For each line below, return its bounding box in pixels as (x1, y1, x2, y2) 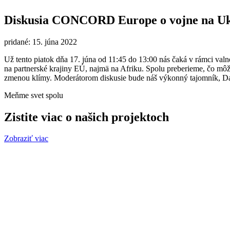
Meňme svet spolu (4, 90, 63, 100)
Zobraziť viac (4, 134, 48, 143)
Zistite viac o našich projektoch (4, 110, 169, 124)
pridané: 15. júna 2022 (4, 37, 77, 46)
